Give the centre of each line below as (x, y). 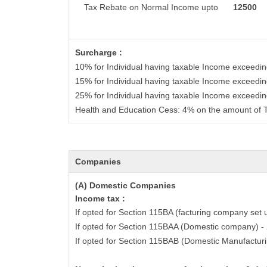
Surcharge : (99, 52)
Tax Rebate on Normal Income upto (150, 7)
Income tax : (100, 198)
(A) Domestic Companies (126, 185)
